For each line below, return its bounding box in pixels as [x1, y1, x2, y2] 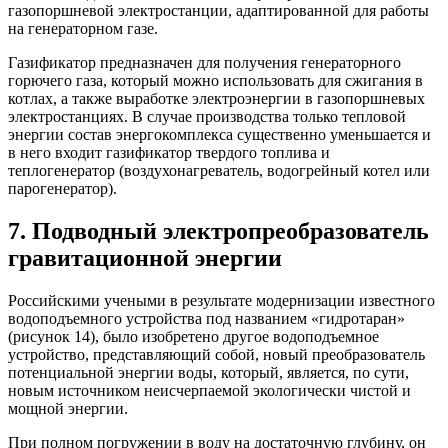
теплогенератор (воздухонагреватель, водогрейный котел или [8, 162, 430, 180]
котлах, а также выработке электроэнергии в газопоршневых [8, 90, 425, 108]
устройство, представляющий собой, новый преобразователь [8, 345, 425, 363]
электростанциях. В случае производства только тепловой [8, 108, 406, 126]
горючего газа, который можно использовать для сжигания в [8, 72, 423, 90]
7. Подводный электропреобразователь [8, 217, 429, 244]
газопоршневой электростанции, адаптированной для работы [8, 2, 429, 20]
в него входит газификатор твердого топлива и [8, 144, 330, 162]
